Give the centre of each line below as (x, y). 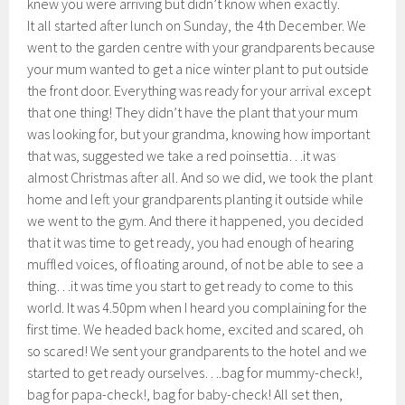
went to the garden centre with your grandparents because (202, 47)
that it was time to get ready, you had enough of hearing (191, 242)
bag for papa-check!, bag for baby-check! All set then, (185, 394)
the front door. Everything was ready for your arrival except (199, 90)
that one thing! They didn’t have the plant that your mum (193, 112)
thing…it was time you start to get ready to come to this (190, 286)
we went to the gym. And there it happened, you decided (196, 221)
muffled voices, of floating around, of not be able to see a (196, 264)
